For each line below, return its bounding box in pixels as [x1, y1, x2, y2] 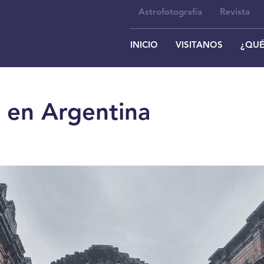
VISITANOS [176, 41, 223, 50]
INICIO [130, 41, 158, 50]
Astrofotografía [138, 8, 202, 17]
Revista [220, 8, 250, 17]
